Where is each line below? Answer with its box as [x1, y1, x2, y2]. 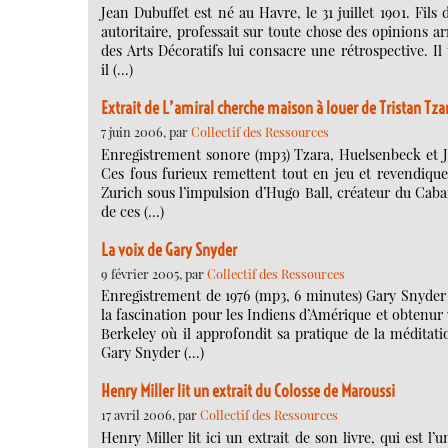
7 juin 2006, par [101, 123, 191, 141]
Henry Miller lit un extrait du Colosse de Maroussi [101, 381, 395, 402]
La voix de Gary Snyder [101, 239, 237, 260]
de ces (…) [101, 201, 164, 221]
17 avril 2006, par [101, 406, 200, 424]
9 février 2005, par [101, 264, 207, 282]
